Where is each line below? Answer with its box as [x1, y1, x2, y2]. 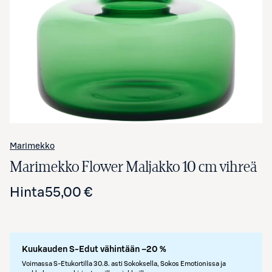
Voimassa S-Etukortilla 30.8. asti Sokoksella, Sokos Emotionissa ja [22, 260, 226, 267]
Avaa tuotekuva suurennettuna [82, 6, 190, 16]
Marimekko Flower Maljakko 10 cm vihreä [10, 159, 257, 175]
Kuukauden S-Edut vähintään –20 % [22, 245, 166, 254]
